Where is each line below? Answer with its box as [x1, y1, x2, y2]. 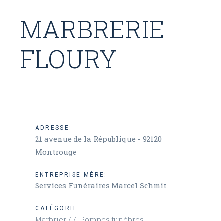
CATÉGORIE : [35, 205, 83, 212]
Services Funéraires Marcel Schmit [35, 181, 167, 190]
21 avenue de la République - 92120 [35, 134, 162, 144]
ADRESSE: [35, 124, 72, 131]
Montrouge [35, 147, 77, 157]
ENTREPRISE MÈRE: [35, 171, 107, 178]
